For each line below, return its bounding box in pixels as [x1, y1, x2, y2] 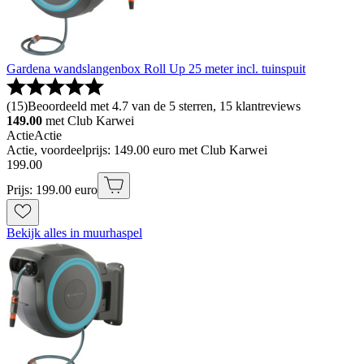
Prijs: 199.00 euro [6, 183, 97, 197]
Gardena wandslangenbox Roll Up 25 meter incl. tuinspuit [6, 62, 305, 76]
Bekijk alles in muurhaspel [6, 226, 142, 240]
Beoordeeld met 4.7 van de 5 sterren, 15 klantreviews [28, 99, 301, 114]
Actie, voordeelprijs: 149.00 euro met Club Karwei [6, 143, 267, 158]
